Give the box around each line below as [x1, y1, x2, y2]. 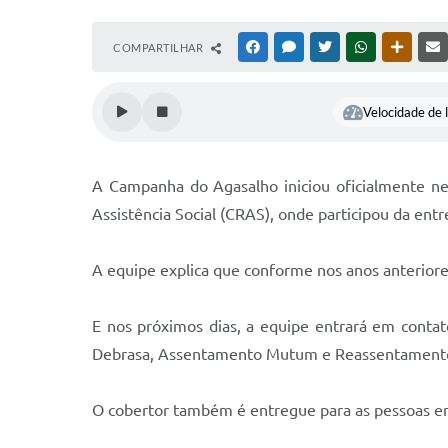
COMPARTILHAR [113, 41, 206, 54]
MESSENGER [299, 41, 362, 53]
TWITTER [335, 41, 382, 53]
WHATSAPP [371, 41, 429, 53]
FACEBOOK [263, 41, 321, 53]
